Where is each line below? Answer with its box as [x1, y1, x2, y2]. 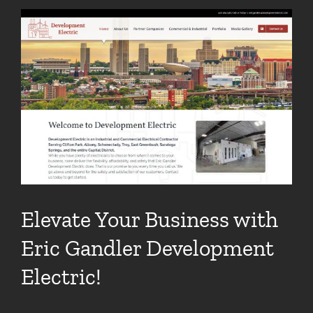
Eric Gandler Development [21, 235, 274, 262]
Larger [20, 30, 54, 46]
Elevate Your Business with [21, 206, 278, 233]
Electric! [21, 263, 101, 291]
